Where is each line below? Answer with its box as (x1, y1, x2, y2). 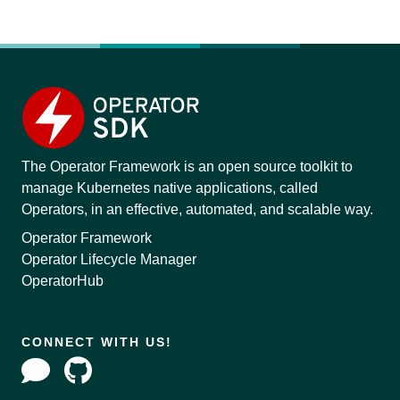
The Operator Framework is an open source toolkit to (21, 159, 353, 174)
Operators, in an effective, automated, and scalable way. (21, 202, 373, 217)
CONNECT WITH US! (21, 335, 172, 349)
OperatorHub (21, 273, 104, 288)
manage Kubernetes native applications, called (21, 180, 318, 196)
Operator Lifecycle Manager (21, 252, 196, 267)
